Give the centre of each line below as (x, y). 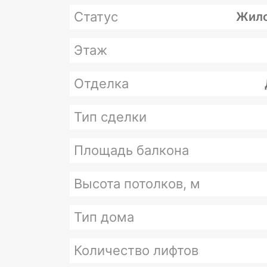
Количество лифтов (136, 250)
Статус (96, 17)
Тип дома (104, 217)
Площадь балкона (131, 150)
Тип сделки (110, 117)
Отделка (101, 83)
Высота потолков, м (137, 184)
